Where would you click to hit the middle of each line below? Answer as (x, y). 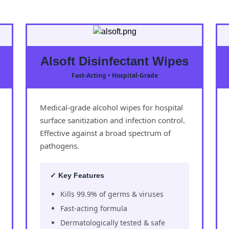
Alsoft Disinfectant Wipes (114, 61)
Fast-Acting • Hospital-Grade (114, 75)
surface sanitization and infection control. (112, 120)
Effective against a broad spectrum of (105, 133)
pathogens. (60, 145)
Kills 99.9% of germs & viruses (112, 194)
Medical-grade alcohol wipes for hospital (111, 107)
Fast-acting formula (94, 208)
